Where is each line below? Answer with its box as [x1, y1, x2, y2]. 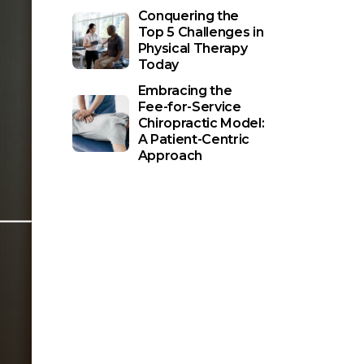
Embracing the [137, 83, 232, 98]
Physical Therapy [137, 41, 248, 56]
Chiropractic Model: [137, 115, 265, 131]
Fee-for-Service [137, 99, 241, 115]
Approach [137, 148, 202, 163]
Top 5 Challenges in [137, 24, 264, 40]
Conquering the [137, 8, 240, 24]
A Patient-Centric [137, 132, 250, 147]
